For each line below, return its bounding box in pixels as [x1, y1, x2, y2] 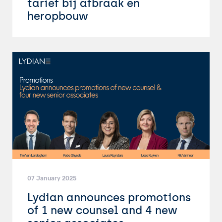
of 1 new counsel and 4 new [27, 203, 177, 217]
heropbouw [27, 9, 88, 22]
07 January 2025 [27, 174, 76, 182]
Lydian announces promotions [27, 190, 191, 204]
